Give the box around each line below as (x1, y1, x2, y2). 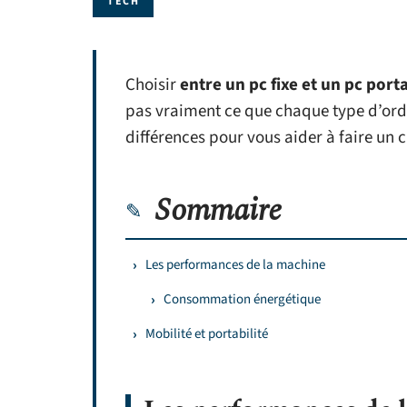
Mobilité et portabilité (145, 324, 268, 343)
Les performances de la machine (145, 255, 325, 274)
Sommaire (155, 187, 282, 234)
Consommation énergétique (164, 290, 321, 309)
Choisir (125, 73, 180, 97)
